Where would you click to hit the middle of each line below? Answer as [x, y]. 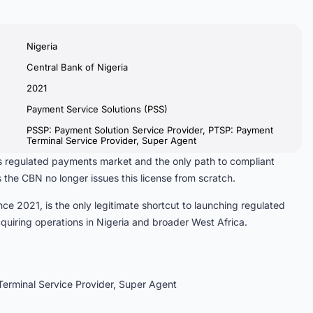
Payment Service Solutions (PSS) [97, 109]
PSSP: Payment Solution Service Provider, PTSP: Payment [150, 130]
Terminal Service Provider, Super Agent [111, 140]
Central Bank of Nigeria [77, 67]
